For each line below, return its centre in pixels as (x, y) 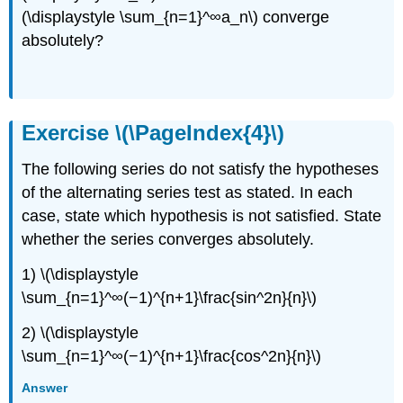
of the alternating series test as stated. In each (188, 193)
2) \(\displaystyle (81, 332)
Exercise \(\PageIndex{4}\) (153, 133)
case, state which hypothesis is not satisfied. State (202, 216)
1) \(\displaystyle (81, 275)
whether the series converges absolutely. (168, 240)
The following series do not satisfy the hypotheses (201, 170)
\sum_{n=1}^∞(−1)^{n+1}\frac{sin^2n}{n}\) (170, 298)
